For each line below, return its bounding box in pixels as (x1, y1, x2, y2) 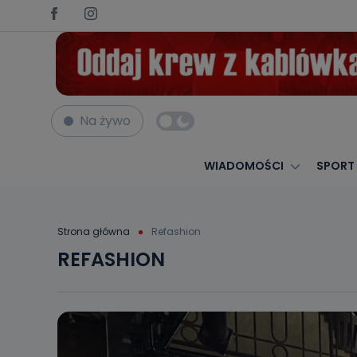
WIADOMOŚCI (203, 158, 284, 174)
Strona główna (57, 224, 130, 238)
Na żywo (80, 112, 131, 130)
